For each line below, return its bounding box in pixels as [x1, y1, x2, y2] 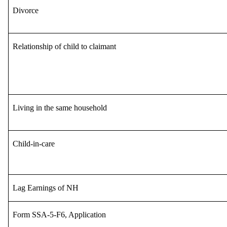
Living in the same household [13, 103, 107, 112]
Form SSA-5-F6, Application [13, 210, 106, 219]
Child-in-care [13, 139, 55, 148]
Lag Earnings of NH [13, 183, 79, 192]
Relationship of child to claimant [13, 42, 116, 51]
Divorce [13, 6, 39, 15]
